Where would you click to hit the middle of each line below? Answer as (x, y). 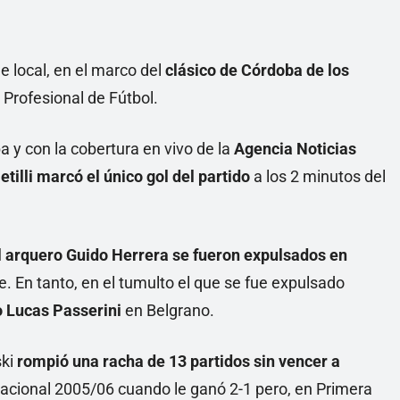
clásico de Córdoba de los (257, 70)
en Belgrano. (168, 310)
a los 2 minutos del (318, 176)
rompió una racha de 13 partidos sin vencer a (179, 361)
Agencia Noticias (295, 149)
